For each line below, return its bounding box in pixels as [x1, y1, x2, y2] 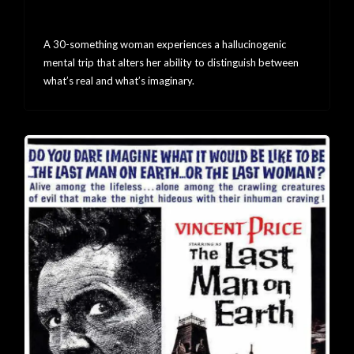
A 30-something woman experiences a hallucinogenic [43, 37, 286, 51]
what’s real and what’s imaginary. [43, 73, 194, 87]
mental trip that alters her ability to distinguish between [43, 55, 299, 69]
